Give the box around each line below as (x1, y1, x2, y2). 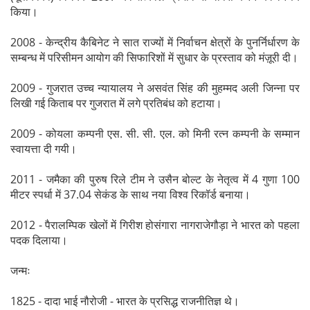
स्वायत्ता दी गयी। (10, 140, 77, 156)
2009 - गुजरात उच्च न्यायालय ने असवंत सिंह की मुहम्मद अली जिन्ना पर (10, 80, 300, 95)
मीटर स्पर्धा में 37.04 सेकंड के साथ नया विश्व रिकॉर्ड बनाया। (10, 186, 250, 202)
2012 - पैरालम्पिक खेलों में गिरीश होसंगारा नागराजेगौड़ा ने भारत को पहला (10, 217, 300, 232)
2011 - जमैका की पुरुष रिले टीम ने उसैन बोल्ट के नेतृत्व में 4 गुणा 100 (10, 171, 300, 187)
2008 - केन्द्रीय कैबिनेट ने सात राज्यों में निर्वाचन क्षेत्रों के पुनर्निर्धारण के (10, 34, 300, 50)
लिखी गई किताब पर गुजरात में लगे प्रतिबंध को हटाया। (10, 95, 222, 111)
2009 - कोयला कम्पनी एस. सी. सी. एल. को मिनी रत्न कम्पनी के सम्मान (10, 125, 300, 141)
